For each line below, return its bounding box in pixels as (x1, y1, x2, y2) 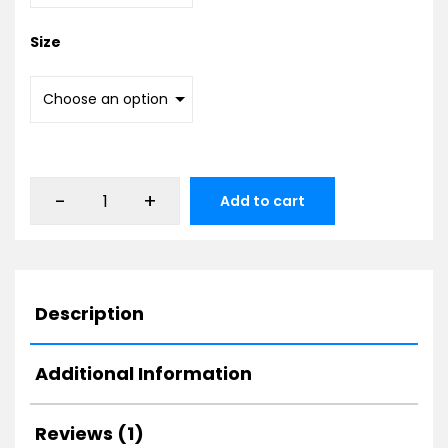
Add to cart (220, 191, 305, 212)
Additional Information (35, 361, 252, 387)
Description (35, 301, 144, 327)
